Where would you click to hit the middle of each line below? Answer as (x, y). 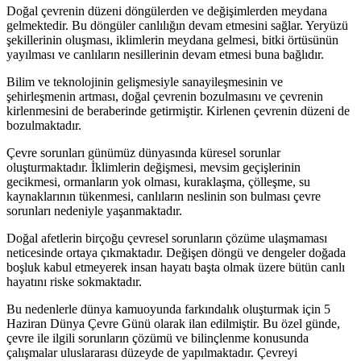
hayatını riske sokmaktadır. (74, 282)
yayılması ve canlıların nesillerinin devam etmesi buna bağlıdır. (165, 55)
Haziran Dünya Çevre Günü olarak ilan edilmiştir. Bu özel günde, (173, 324)
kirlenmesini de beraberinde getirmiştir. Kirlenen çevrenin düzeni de (178, 111)
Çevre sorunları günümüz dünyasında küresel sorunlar (143, 153)
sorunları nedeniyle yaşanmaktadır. (94, 211)
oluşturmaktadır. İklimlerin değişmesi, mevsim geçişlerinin (154, 168)
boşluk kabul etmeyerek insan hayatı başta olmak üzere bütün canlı (176, 268)
